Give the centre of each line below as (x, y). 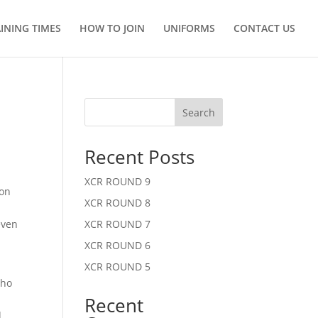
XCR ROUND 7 (118, 224)
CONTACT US (264, 28)
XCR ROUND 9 (118, 181)
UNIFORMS (189, 28)
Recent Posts (140, 157)
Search (198, 112)
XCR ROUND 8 (118, 203)
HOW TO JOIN (112, 28)
